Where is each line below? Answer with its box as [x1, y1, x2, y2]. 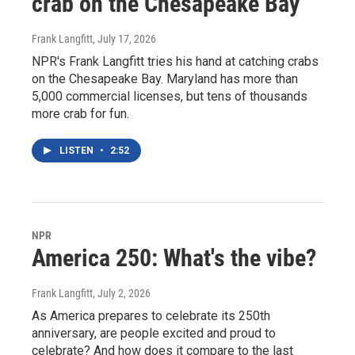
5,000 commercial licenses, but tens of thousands [32, 89, 307, 104]
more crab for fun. [32, 106, 129, 121]
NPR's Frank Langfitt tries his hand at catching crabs [32, 54, 319, 69]
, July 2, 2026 [93, 287, 151, 300]
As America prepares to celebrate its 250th [32, 308, 270, 323]
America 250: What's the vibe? [32, 244, 316, 272]
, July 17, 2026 [93, 32, 156, 45]
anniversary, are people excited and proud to [32, 326, 276, 341]
